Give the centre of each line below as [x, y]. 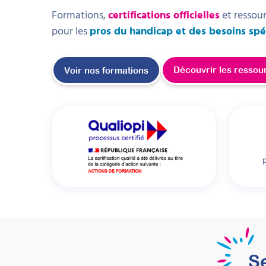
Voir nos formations [106, 70]
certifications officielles [164, 15]
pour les [71, 31]
